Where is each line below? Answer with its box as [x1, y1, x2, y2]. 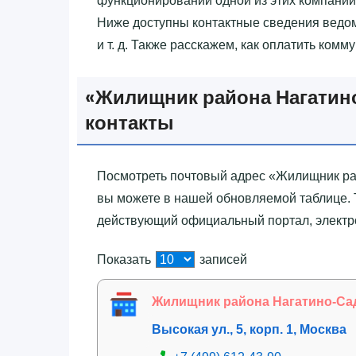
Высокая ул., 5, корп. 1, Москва [152, 322, 346, 336]
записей [196, 252, 247, 266]
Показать [97, 252, 154, 266]
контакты [85, 109, 174, 136]
